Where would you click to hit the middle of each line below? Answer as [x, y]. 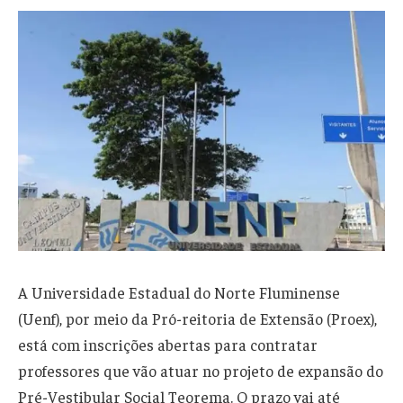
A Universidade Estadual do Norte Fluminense [179, 292]
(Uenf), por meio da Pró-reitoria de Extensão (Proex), [197, 318]
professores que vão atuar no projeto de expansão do [201, 370]
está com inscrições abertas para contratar [168, 344]
